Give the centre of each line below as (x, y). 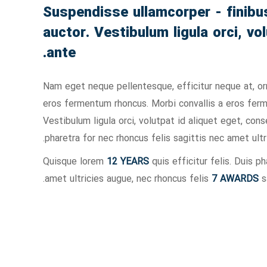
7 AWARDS (235, 179)
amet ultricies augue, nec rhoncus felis (128, 179)
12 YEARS (128, 162)
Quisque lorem (75, 162)
